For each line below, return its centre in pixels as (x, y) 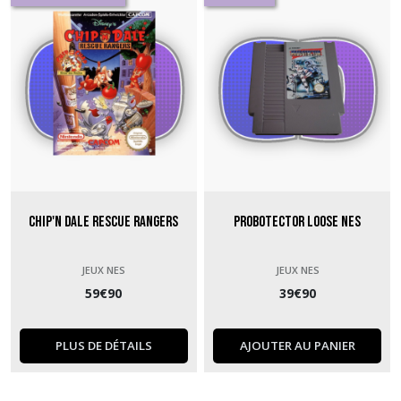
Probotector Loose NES (298, 222)
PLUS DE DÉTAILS (103, 346)
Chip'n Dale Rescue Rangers (104, 222)
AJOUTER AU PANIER (297, 346)
